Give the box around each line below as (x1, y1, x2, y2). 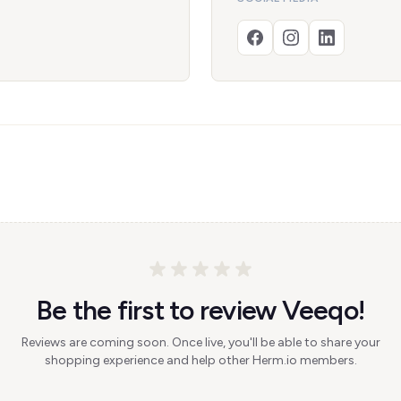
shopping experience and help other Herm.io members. (44, 353, 357, 368)
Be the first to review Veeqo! (36, 294, 365, 327)
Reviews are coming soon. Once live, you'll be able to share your (21, 335, 380, 350)
